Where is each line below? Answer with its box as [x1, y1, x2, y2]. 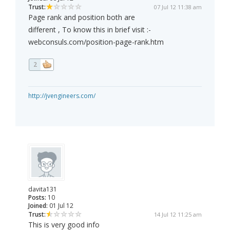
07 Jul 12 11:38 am [154, 3, 202, 11]
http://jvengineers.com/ [28, 91, 95, 101]
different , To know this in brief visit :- [28, 25, 151, 35]
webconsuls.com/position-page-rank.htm [28, 37, 164, 47]
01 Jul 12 [48, 201, 73, 210]
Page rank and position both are [28, 12, 135, 23]
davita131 [28, 185, 57, 194]
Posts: [28, 193, 46, 202]
